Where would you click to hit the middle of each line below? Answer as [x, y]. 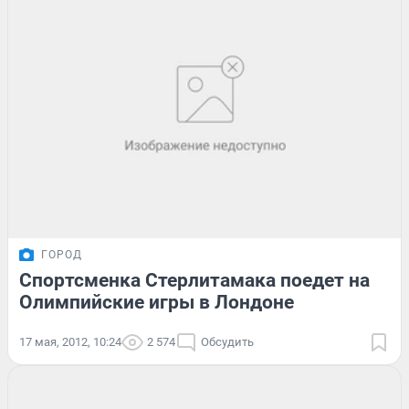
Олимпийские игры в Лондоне [157, 302]
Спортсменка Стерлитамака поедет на [194, 280]
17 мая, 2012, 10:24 [70, 341]
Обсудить [227, 341]
